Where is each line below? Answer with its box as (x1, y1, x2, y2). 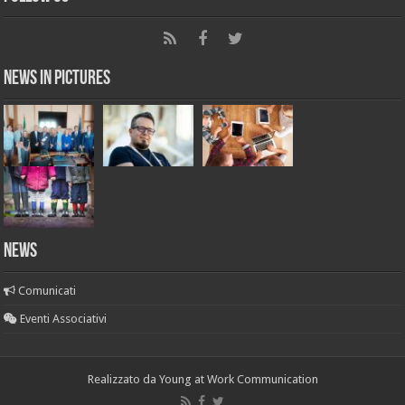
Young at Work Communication (158, 372, 318, 386)
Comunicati (15, 283, 77, 297)
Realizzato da (87, 372, 159, 386)
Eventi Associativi (17, 311, 108, 325)
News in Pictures (4, 68, 111, 89)
